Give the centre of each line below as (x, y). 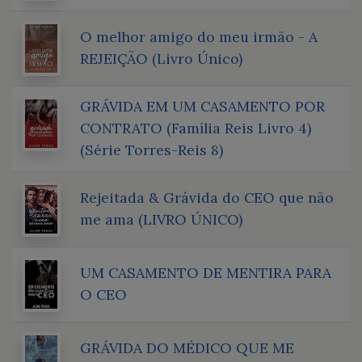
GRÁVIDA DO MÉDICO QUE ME (187, 347)
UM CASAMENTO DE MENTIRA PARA (206, 272)
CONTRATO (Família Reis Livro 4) (196, 128)
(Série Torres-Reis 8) (152, 149)
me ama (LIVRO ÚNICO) (161, 219)
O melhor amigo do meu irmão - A (199, 36)
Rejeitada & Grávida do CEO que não (207, 197)
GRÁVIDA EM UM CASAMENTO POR (202, 106)
